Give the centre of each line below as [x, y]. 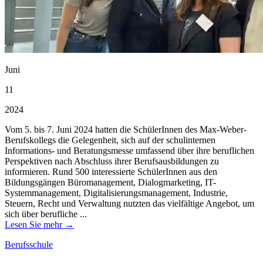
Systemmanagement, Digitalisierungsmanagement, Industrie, [116, 193]
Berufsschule [29, 244]
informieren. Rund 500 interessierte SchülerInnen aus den [111, 171]
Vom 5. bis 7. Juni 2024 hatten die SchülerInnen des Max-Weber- [126, 129]
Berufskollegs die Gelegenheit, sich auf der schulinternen [110, 140]
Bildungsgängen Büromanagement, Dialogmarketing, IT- [110, 182]
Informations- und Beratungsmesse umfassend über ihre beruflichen [129, 150]
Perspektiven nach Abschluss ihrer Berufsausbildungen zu [112, 161]
